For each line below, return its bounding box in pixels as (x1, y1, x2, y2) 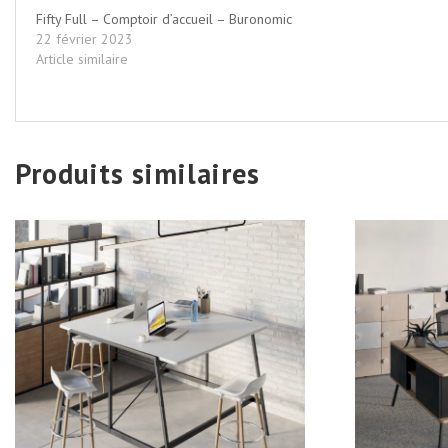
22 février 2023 (36, 29, 133, 48)
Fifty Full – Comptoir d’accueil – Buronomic (36, 9, 292, 28)
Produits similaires (15, 154, 260, 192)
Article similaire (36, 49, 128, 68)
